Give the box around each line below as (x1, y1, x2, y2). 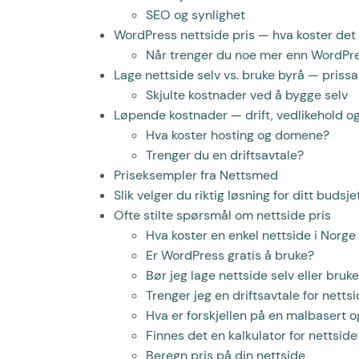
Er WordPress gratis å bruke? (146, 246, 314, 264)
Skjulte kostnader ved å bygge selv (146, 86, 348, 103)
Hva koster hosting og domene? (146, 126, 329, 143)
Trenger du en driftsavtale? (146, 146, 304, 163)
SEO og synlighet (146, 6, 245, 23)
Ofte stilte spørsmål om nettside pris (114, 206, 331, 224)
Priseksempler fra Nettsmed (114, 166, 278, 184)
